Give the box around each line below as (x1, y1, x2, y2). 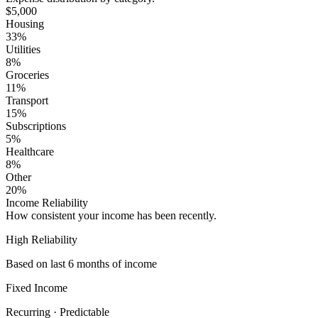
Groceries (6, 68, 49, 81)
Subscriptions (6, 119, 66, 132)
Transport (6, 94, 48, 106)
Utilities (6, 43, 40, 55)
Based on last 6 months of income (6, 257, 157, 270)
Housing (6, 17, 44, 30)
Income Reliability (6, 196, 88, 209)
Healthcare (6, 145, 54, 158)
